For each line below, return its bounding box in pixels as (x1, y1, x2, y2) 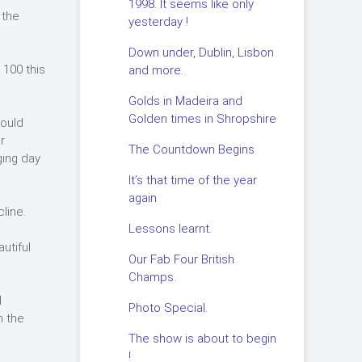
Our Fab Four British (128, 252, 234, 267)
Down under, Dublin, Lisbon (128, 45, 274, 60)
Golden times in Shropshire (128, 112, 276, 126)
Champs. (128, 270, 176, 284)
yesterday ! (128, 15, 188, 29)
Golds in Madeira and (128, 94, 242, 108)
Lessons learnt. (128, 221, 212, 236)
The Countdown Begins (128, 142, 255, 157)
